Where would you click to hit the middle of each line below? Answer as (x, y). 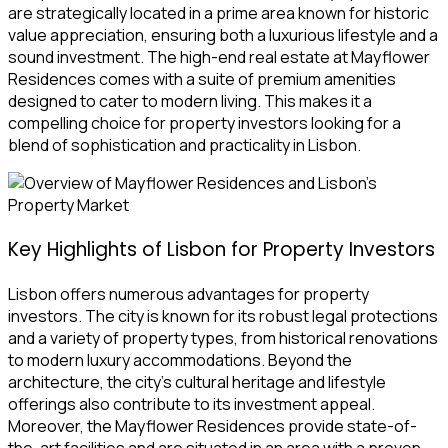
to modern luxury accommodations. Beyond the (180, 359)
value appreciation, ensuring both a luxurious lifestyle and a (223, 35)
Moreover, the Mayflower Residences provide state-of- (212, 425)
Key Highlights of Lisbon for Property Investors (221, 250)
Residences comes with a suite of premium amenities (202, 79)
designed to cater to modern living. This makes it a (190, 101)
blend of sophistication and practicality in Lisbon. (184, 145)
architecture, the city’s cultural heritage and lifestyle (197, 381)
